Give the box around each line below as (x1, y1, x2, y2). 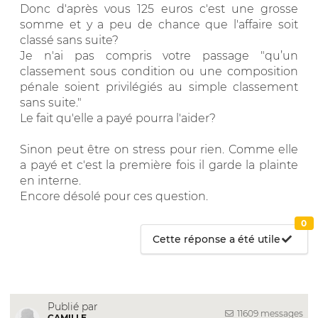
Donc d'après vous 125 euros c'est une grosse (20, 1, 298, 16)
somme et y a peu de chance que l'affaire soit (20, 17, 298, 31)
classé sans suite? (20, 33, 119, 47)
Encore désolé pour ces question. (20, 189, 208, 203)
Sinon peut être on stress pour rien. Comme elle (20, 142, 298, 156)
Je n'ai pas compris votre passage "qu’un (20, 48, 298, 62)
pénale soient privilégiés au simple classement (20, 79, 298, 94)
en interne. (20, 173, 81, 187)
